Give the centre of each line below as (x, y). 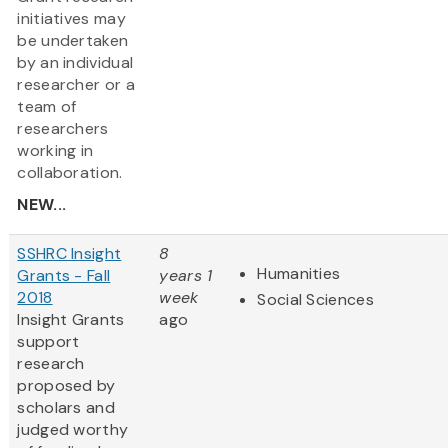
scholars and (66, 408)
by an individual (75, 63)
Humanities (299, 274)
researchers (63, 129)
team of (47, 107)
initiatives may (71, 19)
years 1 (186, 276)
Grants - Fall (64, 276)
